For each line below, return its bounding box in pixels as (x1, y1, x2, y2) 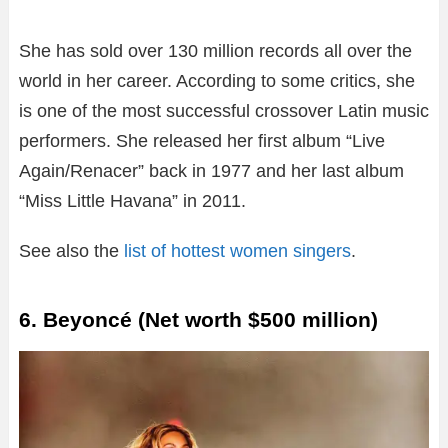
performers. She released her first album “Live (19, 130, 385, 151)
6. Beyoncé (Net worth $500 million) (19, 307, 378, 331)
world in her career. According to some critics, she (19, 70, 415, 91)
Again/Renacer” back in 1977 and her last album (19, 160, 404, 181)
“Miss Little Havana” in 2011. (19, 190, 246, 211)
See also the (19, 240, 124, 261)
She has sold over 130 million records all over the (19, 40, 412, 61)
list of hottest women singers (124, 240, 351, 261)
